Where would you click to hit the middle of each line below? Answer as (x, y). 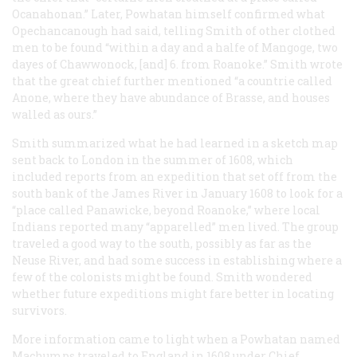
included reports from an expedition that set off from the (175, 177)
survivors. (39, 311)
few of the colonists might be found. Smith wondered (162, 277)
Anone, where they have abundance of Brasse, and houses (171, 98)
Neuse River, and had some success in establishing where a (177, 261)
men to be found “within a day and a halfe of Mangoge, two (175, 48)
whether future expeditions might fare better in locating (173, 294)
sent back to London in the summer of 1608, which (153, 160)
